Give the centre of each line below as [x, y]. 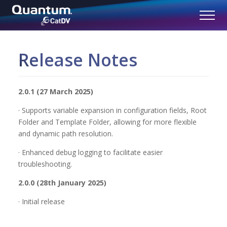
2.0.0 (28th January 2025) [62, 183]
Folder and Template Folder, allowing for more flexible [107, 122]
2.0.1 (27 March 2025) [56, 91]
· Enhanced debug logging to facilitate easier [90, 152]
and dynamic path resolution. [66, 134]
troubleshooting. [45, 164]
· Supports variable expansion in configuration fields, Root [112, 110]
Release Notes [78, 60]
